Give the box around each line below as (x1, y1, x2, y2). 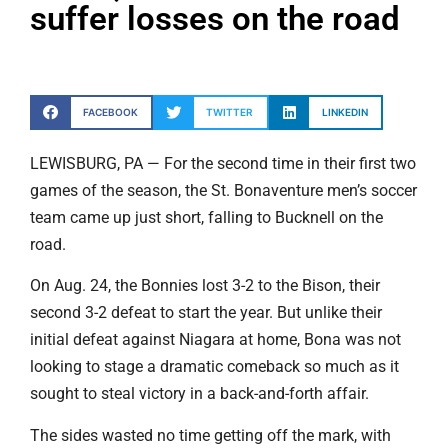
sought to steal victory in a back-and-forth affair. (30, 384, 369, 404)
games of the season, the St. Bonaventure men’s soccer (30, 180, 417, 200)
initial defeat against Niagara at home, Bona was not (30, 330, 401, 350)
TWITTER (206, 105, 254, 118)
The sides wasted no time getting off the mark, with (30, 425, 391, 445)
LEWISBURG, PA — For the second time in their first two (30, 153, 416, 173)
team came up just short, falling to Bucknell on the (30, 207, 383, 227)
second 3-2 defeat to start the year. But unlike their (30, 303, 382, 323)
